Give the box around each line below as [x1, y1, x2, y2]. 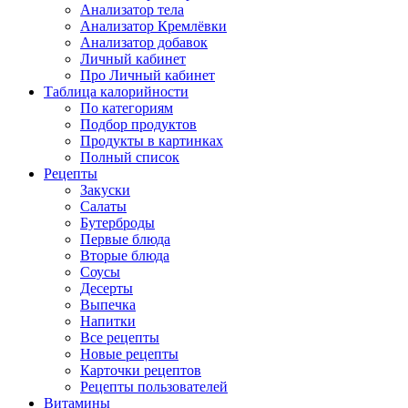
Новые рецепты [80, 345, 178, 362]
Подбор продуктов [80, 116, 197, 132]
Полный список [80, 148, 179, 165]
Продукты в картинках [80, 132, 223, 148]
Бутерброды [80, 214, 155, 230]
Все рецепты [80, 329, 159, 345]
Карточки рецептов [80, 362, 201, 378]
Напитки [80, 312, 136, 329]
